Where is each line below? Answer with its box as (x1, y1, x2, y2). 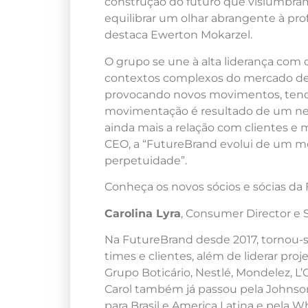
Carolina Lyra (104, 206, 181, 220)
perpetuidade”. (104, 153, 187, 167)
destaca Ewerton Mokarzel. (104, 28, 252, 42)
